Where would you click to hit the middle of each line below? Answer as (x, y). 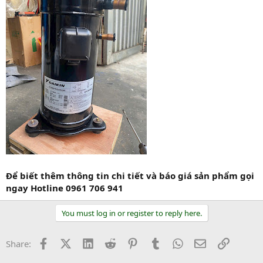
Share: (18, 243)
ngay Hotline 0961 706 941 (65, 188)
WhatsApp (204, 242)
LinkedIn (111, 242)
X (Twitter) (92, 242)
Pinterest (156, 242)
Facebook (68, 242)
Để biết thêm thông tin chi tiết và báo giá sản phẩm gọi (130, 175)
